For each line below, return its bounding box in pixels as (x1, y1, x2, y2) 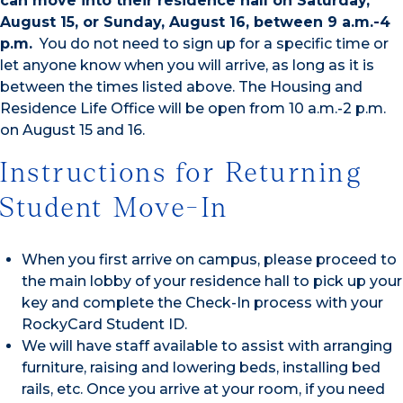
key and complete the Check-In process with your (22, 293, 383, 311)
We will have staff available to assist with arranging (22, 336, 392, 354)
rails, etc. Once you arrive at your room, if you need (22, 380, 385, 398)
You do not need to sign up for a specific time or (32, 35, 389, 53)
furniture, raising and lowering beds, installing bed (22, 358, 381, 376)
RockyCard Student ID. (22, 315, 187, 333)
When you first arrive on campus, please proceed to (22, 250, 397, 268)
